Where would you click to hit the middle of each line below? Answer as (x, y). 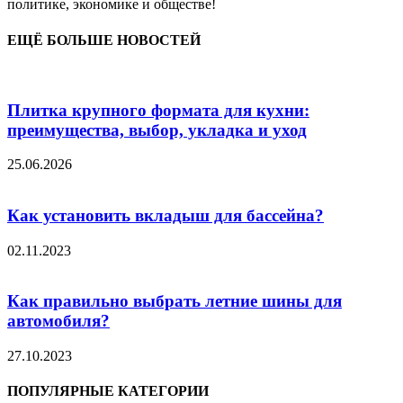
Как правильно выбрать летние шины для (175, 301)
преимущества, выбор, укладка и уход (157, 130)
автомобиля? (58, 321)
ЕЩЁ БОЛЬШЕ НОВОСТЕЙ (104, 40)
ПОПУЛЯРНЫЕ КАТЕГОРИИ (108, 391)
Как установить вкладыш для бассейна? (166, 216)
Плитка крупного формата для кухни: (158, 110)
